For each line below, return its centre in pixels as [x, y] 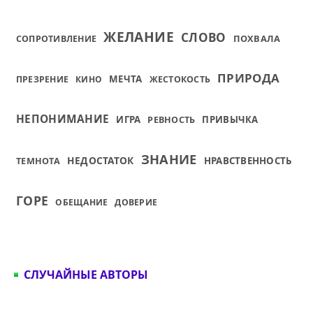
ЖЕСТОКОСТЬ [180, 79]
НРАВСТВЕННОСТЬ [248, 161]
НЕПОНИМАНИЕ [63, 119]
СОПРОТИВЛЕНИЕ [57, 39]
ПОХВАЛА [257, 38]
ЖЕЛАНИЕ [139, 37]
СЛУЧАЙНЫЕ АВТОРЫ [86, 275]
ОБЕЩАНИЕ [82, 202]
